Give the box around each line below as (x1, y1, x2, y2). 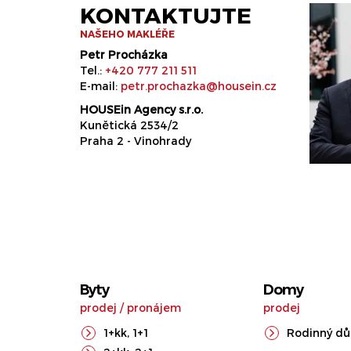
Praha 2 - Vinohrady (80, 134, 191, 147)
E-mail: (80, 79, 121, 92)
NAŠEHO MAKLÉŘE (80, 28, 175, 39)
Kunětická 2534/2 (80, 118, 179, 132)
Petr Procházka (80, 48, 168, 61)
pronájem (127, 301, 181, 314)
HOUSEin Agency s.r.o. (80, 103, 203, 116)
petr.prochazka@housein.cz (121, 79, 277, 92)
